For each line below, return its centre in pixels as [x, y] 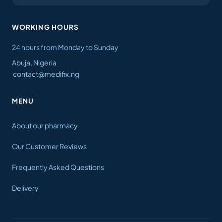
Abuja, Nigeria [34, 62]
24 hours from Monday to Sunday [65, 47]
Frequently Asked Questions [58, 167]
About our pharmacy [45, 125]
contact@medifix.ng [46, 74]
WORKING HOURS [46, 27]
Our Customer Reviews [49, 146]
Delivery [25, 188]
